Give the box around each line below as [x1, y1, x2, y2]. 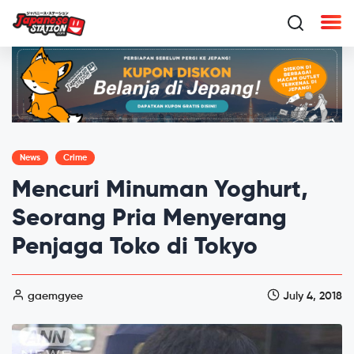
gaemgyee [24, 290, 83, 302]
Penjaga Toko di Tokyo [12, 235, 258, 259]
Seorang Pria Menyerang [12, 206, 287, 231]
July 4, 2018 [280, 290, 342, 302]
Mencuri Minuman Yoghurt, [12, 178, 308, 202]
